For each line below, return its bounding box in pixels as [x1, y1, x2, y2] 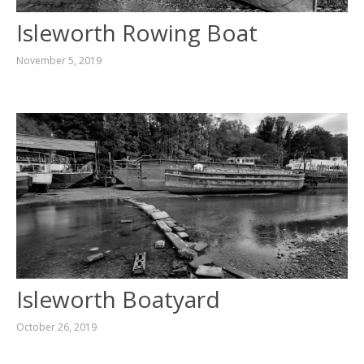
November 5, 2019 [15, 53, 102, 67]
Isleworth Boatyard [15, 283, 220, 314]
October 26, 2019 [15, 319, 97, 334]
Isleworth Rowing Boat [15, 16, 258, 48]
